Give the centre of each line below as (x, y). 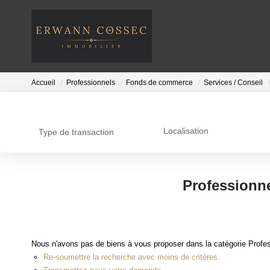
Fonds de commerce (159, 83)
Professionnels (91, 83)
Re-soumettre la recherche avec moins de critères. (132, 257)
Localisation (186, 131)
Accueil (43, 83)
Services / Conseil (233, 83)
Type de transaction (76, 132)
